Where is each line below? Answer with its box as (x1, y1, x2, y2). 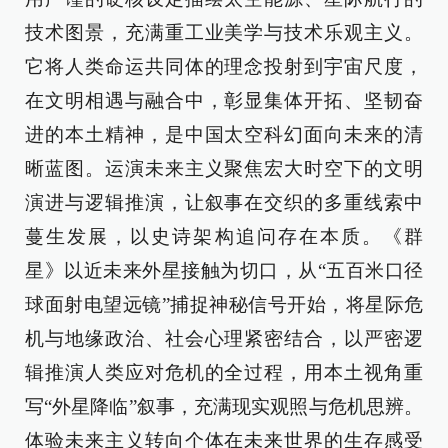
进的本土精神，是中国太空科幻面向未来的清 (25, 124, 423, 145)
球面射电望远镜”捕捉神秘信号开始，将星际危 (25, 294, 423, 315)
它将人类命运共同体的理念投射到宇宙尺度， (25, 56, 423, 77)
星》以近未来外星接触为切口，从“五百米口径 (25, 260, 423, 281)
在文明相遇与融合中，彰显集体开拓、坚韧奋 (25, 90, 423, 111)
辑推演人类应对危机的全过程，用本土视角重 (25, 362, 423, 383)
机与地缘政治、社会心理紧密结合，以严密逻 (25, 328, 423, 349)
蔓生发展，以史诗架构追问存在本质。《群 (25, 226, 423, 247)
